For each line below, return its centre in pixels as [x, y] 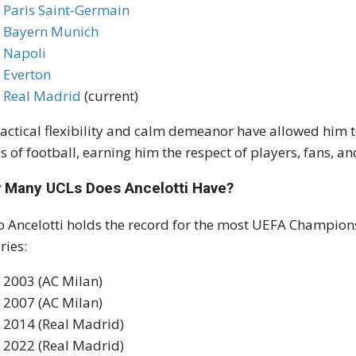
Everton [27, 75]
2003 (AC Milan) [53, 281]
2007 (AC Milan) [53, 303]
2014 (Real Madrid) [64, 324]
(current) [110, 96]
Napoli [25, 53]
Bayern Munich [51, 32]
